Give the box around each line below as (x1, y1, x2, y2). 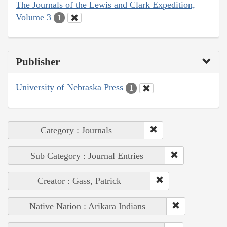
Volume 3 (16, 12, 51, 22)
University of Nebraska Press (16, 82, 123, 93)
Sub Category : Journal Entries (30, 150, 143, 161)
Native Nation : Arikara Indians (29, 201, 145, 211)
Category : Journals (41, 125, 112, 135)
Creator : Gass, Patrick (37, 175, 121, 186)
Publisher (16, 56, 60, 68)
